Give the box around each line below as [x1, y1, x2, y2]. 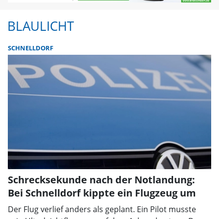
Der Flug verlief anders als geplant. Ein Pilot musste [8, 204, 196, 215]
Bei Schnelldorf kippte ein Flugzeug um [8, 186, 196, 200]
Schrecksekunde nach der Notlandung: [8, 173, 195, 187]
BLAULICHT [7, 18, 74, 35]
